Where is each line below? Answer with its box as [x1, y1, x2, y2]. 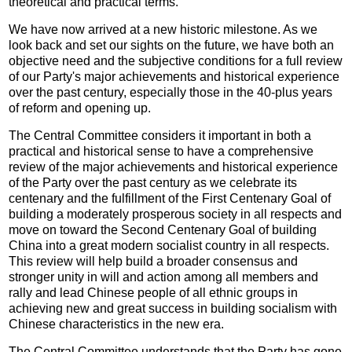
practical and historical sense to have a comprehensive [9, 144, 314, 158]
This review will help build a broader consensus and [9, 254, 299, 268]
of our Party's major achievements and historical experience [9, 69, 340, 83]
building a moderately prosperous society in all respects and [9, 207, 343, 221]
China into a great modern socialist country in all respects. [9, 238, 330, 252]
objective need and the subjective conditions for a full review [9, 53, 343, 68]
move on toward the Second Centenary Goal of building [9, 222, 317, 236]
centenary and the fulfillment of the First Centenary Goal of [9, 191, 332, 205]
